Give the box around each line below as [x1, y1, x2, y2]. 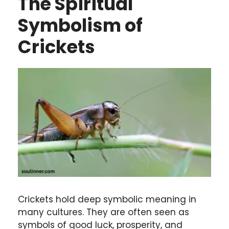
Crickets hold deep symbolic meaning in [18, 193, 196, 206]
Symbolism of [18, 12, 143, 38]
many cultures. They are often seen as [18, 206, 189, 219]
